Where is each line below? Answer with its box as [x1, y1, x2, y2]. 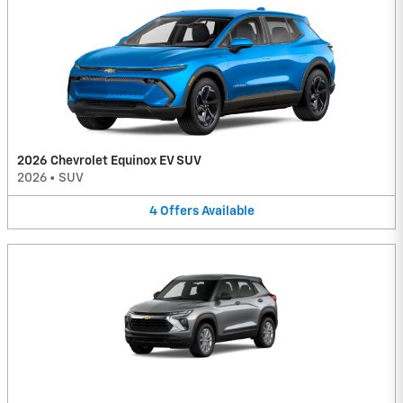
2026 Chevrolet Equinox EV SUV [17, 155, 201, 168]
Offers [159, 205, 199, 219]
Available [201, 205, 255, 219]
